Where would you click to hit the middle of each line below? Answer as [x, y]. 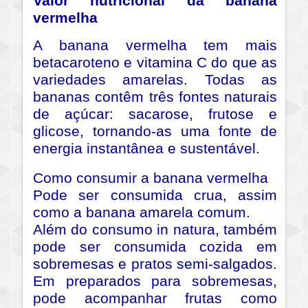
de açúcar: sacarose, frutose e [155, 114]
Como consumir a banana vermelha [151, 178]
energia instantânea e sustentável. [146, 148]
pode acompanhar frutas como [155, 298]
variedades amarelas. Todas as [155, 79]
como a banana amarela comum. [142, 212]
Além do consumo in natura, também [155, 229]
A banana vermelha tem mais [155, 45]
